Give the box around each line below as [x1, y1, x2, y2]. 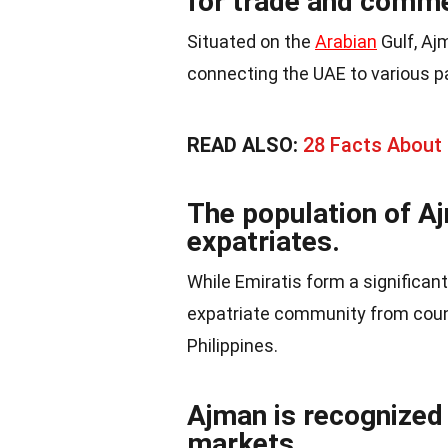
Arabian [315, 31, 377, 52]
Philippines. [187, 335, 278, 356]
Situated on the [187, 31, 315, 52]
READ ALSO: [187, 133, 303, 157]
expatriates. [187, 225, 340, 258]
